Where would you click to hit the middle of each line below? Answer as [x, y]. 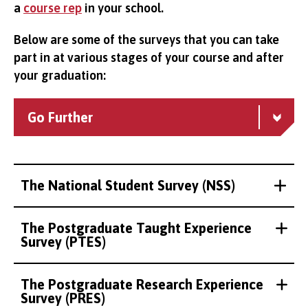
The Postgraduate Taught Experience [136, 228]
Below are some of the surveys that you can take [146, 40]
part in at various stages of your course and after [149, 57]
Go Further [60, 117]
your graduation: [60, 75]
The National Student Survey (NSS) [128, 185]
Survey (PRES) [63, 298]
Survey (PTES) [63, 242]
